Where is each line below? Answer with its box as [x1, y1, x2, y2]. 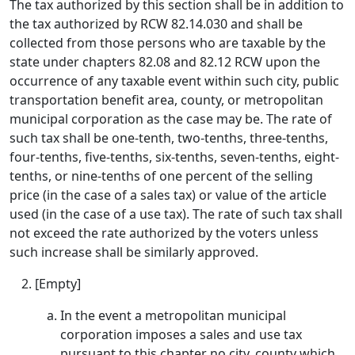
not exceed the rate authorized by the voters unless [10, 224, 319, 242]
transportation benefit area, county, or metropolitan [10, 91, 323, 109]
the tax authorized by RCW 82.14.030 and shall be [10, 15, 303, 32]
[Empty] [35, 275, 81, 292]
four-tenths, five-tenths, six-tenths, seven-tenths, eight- [10, 148, 339, 166]
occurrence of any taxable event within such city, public [10, 72, 339, 90]
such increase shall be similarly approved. [10, 243, 258, 261]
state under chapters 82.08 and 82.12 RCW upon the [10, 53, 320, 71]
